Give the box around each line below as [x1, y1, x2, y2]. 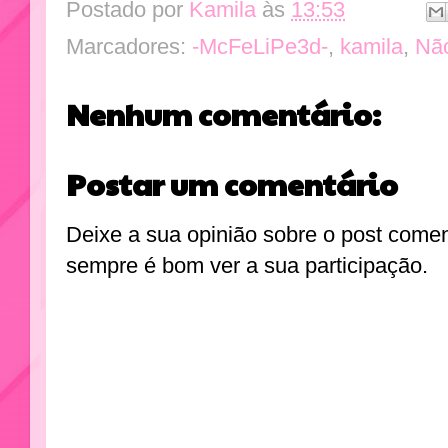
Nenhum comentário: [66, 92, 381, 134]
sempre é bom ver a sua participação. [66, 253, 428, 279]
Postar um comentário [66, 162, 398, 204]
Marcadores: [66, 33, 192, 59]
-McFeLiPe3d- [192, 33, 328, 59]
